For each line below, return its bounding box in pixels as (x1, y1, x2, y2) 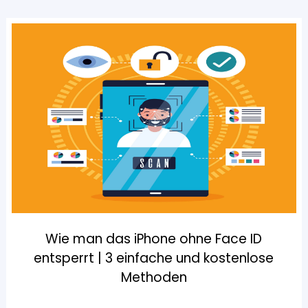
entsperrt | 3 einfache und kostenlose (34, 249, 274, 268)
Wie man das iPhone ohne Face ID (45, 230, 263, 249)
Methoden (120, 268, 187, 287)
